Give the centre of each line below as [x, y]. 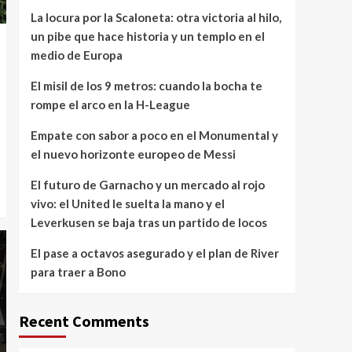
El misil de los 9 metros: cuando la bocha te [146, 86]
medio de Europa [76, 55]
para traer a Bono [78, 272]
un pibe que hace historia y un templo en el [147, 36]
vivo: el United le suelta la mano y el [127, 203]
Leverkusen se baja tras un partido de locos [148, 222]
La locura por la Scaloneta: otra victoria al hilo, [156, 17]
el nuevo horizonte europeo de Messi [133, 154]
